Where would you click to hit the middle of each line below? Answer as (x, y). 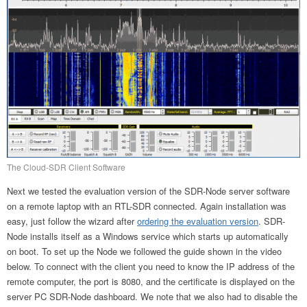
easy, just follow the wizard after (72, 221)
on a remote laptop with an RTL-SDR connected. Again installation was (147, 206)
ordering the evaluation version (198, 221)
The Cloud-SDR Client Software (66, 167)
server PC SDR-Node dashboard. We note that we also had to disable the (152, 296)
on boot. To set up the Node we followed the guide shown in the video (144, 251)
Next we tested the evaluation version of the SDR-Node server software (148, 191)
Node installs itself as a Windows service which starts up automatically (148, 236)
